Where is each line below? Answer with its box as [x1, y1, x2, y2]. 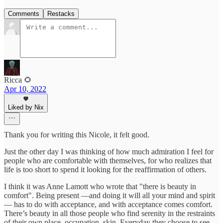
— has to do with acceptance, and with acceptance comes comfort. [4, 200, 213, 209]
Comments [8, 9, 39, 17]
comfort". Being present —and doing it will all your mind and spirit [4, 191, 215, 200]
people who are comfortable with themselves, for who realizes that [4, 156, 212, 165]
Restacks [47, 9, 75, 17]
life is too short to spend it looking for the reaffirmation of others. [4, 165, 207, 174]
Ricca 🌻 [4, 75, 32, 84]
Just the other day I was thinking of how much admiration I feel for [4, 147, 214, 156]
